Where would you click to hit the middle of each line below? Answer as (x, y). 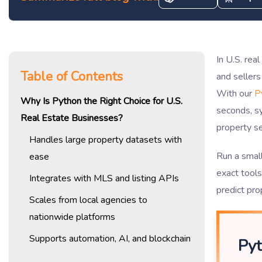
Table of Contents (72, 76)
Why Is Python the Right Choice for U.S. (101, 101)
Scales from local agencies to (88, 200)
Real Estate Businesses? (72, 118)
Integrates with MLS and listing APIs (104, 178)
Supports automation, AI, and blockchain (110, 238)
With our (235, 93)
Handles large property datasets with (106, 139)
